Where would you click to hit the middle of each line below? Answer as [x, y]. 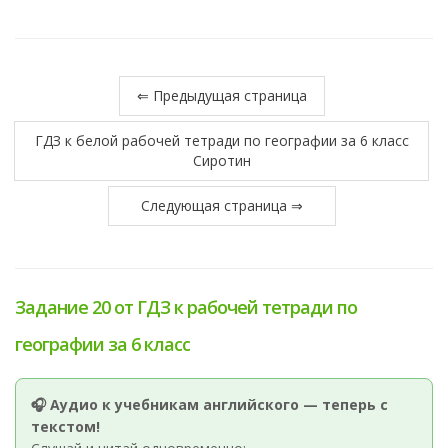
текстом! [65, 426]
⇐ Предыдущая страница [222, 95]
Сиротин [221, 160]
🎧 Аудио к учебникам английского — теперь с [209, 404]
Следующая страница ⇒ [221, 205]
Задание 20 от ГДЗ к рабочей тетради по [186, 307]
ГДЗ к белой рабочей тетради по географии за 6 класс [221, 140]
